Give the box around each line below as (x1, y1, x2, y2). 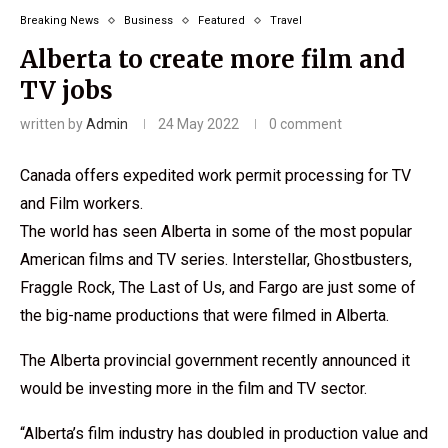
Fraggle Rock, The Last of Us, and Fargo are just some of (20, 278, 416, 297)
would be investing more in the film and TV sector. (20, 379, 367, 398)
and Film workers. (20, 194, 143, 213)
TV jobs (20, 75, 113, 106)
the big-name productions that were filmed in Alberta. (20, 306, 389, 325)
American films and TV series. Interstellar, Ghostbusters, (20, 250, 412, 269)
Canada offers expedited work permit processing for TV (20, 166, 411, 185)
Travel (270, 14, 302, 27)
